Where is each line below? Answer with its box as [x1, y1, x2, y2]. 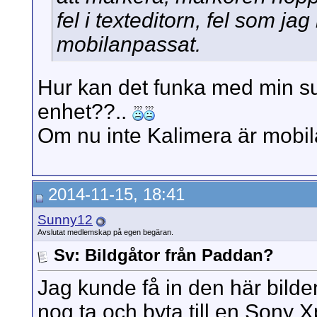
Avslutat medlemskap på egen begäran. [38, 228, 173, 236]
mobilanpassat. [57, 33, 201, 57]
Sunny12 [38, 212, 93, 227]
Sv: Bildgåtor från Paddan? [54, 246, 274, 265]
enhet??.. [38, 100, 132, 124]
